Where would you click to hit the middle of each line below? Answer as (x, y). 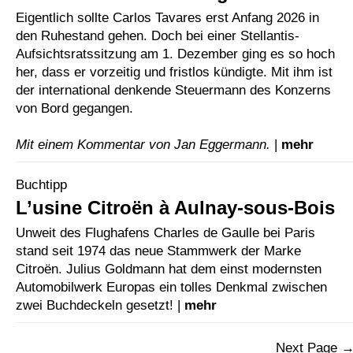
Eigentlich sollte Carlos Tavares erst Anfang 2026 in (167, 17)
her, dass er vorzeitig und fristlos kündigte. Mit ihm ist (174, 71)
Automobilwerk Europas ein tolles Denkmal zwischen (171, 287)
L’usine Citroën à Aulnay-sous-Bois (175, 208)
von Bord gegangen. (74, 108)
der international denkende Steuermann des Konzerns (173, 89)
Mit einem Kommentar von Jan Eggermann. (143, 144)
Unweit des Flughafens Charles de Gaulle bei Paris (165, 233)
